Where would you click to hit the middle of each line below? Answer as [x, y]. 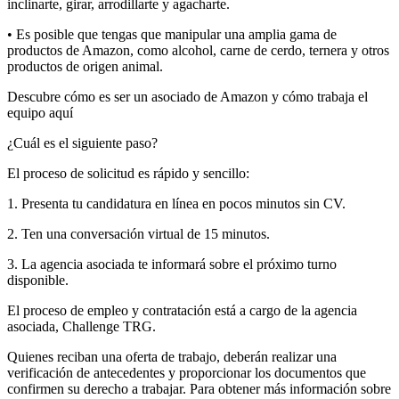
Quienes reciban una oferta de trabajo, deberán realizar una [172, 357]
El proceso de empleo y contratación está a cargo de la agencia [182, 311]
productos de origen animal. [85, 67]
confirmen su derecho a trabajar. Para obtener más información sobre [199, 389]
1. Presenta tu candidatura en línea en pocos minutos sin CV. [176, 204]
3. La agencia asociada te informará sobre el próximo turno [172, 265]
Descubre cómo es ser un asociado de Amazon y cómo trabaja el [187, 97]
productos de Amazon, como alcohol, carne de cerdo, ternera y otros [198, 51]
